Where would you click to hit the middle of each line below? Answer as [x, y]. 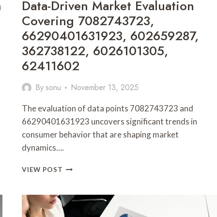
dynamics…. [43, 148]
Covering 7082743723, [88, 21]
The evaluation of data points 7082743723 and [108, 108]
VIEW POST [42, 170]
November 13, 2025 [104, 88]
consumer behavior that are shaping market [101, 135]
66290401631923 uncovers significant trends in [110, 122]
